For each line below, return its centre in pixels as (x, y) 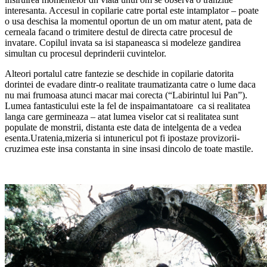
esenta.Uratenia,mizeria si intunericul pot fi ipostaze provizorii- (122, 138)
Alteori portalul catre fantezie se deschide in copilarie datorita (119, 73)
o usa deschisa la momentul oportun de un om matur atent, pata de (128, 21)
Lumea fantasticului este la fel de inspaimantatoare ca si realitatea (128, 105)
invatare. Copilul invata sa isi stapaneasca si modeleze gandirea (123, 42)
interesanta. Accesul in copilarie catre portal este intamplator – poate (132, 10)
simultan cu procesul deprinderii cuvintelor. (86, 53)
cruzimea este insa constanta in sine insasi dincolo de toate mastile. (129, 148)
